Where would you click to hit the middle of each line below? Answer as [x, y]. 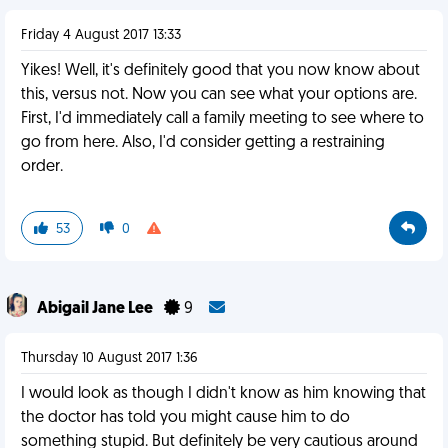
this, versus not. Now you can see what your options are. [219, 95]
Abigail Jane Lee [96, 309]
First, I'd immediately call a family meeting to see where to [222, 119]
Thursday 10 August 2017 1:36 [109, 358]
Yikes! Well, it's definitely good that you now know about [220, 71]
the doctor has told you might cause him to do [185, 418]
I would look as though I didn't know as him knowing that [223, 394]
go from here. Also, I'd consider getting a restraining [203, 143]
